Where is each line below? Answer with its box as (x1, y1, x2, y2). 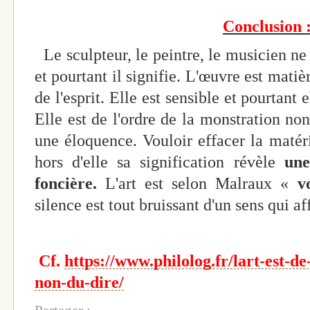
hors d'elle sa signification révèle (35, 152, 284, 171)
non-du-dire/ (35, 273, 124, 292)
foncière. (35, 174, 106, 192)
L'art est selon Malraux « (105, 174, 298, 192)
